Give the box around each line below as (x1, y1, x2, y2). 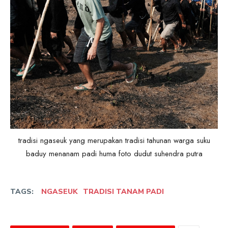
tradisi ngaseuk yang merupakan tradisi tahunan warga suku (18, 134, 210, 146)
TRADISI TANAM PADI (83, 186, 164, 196)
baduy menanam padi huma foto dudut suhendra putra (25, 148, 203, 159)
